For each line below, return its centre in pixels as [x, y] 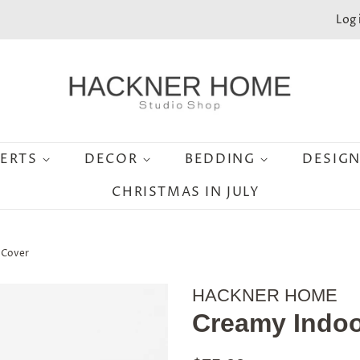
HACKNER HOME [265, 295]
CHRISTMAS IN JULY [186, 192]
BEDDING [222, 159]
